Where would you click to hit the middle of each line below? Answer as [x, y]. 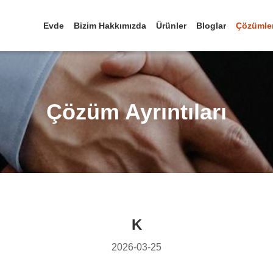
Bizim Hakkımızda [110, 26]
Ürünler [171, 26]
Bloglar [211, 26]
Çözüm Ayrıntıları [136, 112]
